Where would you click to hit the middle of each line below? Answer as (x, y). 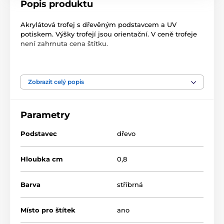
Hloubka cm (42, 159)
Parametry (45, 115)
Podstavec (39, 134)
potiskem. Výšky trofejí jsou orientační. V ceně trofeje (109, 34)
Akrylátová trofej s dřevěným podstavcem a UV (98, 25)
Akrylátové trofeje (111, 98)
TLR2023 (179, 98)
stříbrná (130, 185)
